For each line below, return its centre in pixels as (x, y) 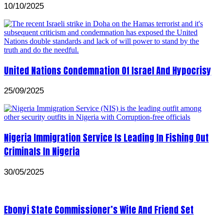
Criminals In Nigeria (42, 152)
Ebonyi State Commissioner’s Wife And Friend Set (99, 210)
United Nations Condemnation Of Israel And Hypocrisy (108, 70)
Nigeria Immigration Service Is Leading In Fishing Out (106, 138)
